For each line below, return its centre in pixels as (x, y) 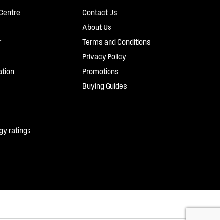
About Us (97, 27)
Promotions (101, 71)
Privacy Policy (104, 56)
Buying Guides (105, 86)
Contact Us (100, 12)
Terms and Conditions (117, 41)
